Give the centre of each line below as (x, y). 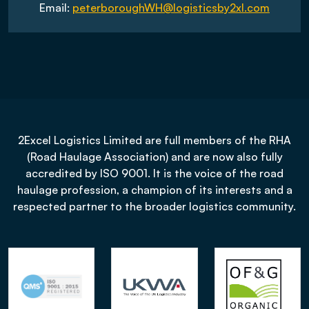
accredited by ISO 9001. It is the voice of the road (154, 173)
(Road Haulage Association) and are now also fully (154, 157)
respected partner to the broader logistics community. (154, 206)
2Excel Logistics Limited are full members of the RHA (154, 140)
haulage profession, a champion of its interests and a (154, 190)
